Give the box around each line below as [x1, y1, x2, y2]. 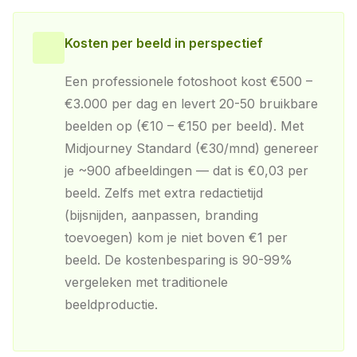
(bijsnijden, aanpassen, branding [65, 207, 258, 223]
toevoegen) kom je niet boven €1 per [65, 229, 288, 245]
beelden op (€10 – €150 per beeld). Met [65, 118, 304, 134]
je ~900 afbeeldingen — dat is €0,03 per [65, 163, 308, 178]
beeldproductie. [65, 296, 158, 312]
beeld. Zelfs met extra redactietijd [65, 185, 263, 201]
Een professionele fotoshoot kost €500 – [65, 73, 312, 89]
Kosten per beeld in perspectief [65, 35, 263, 51]
